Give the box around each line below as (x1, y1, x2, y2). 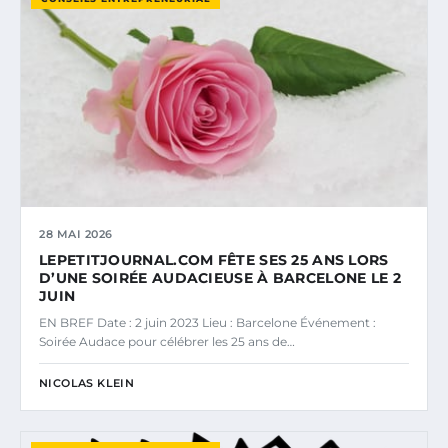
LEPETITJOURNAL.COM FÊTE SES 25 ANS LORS (39, 250, 389, 269)
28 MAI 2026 (39, 226, 113, 241)
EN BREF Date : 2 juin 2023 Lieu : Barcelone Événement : (39, 314, 376, 330)
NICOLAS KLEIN (39, 375, 135, 390)
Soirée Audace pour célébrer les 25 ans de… (39, 333, 295, 349)
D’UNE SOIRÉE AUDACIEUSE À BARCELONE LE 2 (39, 268, 401, 287)
